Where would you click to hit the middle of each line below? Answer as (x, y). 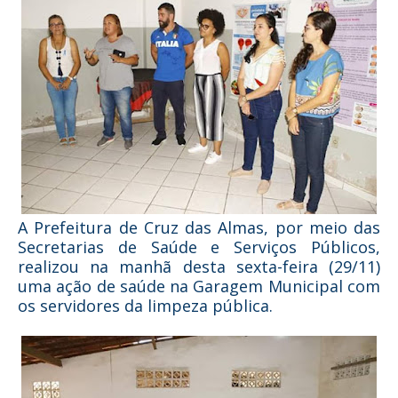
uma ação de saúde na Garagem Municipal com (199, 286)
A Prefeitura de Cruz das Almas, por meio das (199, 227)
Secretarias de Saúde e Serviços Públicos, (199, 247)
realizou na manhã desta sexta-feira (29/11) (199, 267)
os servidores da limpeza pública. (145, 306)
